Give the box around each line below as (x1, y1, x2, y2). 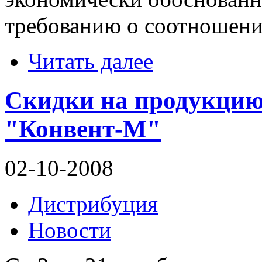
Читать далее (28, 48, 153, 74)
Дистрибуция (28, 191, 158, 216)
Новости (28, 217, 111, 243)
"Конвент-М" (5, 115, 161, 143)
